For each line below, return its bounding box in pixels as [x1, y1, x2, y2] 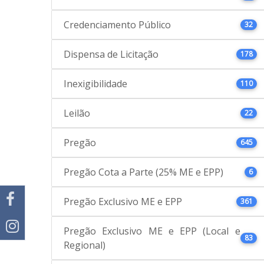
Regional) [64, 239, 105, 252]
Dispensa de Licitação [64, 48, 159, 61]
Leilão [64, 107, 90, 120]
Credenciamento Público [64, 18, 171, 31]
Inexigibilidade [64, 77, 127, 90]
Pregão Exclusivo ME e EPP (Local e [64, 225, 240, 237]
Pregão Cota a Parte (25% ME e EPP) [64, 166, 223, 179]
